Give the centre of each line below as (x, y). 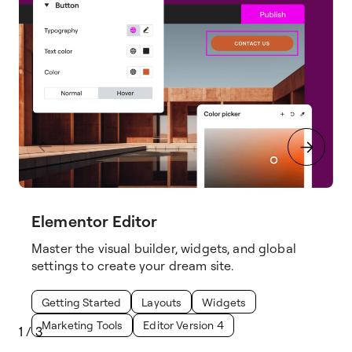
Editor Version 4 (183, 325)
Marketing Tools (82, 325)
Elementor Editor (95, 222)
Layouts (162, 302)
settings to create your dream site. (133, 266)
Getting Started (82, 302)
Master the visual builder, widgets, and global (164, 249)
